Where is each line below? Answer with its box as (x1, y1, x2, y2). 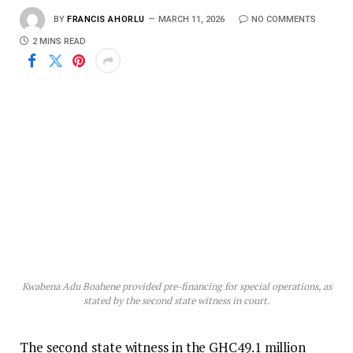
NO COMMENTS (251, 13, 316, 24)
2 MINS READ (32, 36, 86, 46)
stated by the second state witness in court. (83, 294, 270, 308)
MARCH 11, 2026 (158, 13, 225, 24)
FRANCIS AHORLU (67, 13, 145, 24)
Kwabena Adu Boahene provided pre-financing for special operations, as (21, 280, 332, 294)
